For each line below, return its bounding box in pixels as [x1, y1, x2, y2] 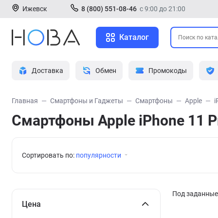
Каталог [119, 33, 149, 42]
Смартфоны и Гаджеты [50, 97, 123, 105]
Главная [12, 97, 38, 105]
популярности [76, 151, 121, 159]
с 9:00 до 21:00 [140, 5, 185, 13]
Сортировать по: [22, 151, 76, 159]
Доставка [32, 67, 63, 74]
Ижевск [22, 5, 47, 13]
